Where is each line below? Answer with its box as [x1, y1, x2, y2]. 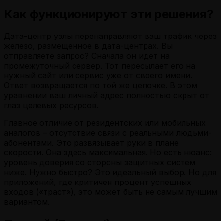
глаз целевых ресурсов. [4, 100, 99, 110]
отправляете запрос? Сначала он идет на [4, 51, 170, 61]
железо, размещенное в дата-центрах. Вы [4, 41, 173, 51]
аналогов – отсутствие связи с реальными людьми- [4, 128, 212, 138]
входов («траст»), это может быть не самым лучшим [4, 187, 217, 197]
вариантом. [4, 197, 50, 207]
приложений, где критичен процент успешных [4, 177, 191, 187]
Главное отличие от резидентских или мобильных [4, 118, 206, 128]
